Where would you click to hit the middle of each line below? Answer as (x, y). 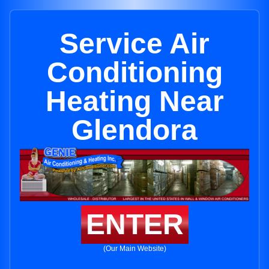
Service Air (134, 44)
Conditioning (134, 72)
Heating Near (134, 101)
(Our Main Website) (134, 249)
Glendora (134, 130)
